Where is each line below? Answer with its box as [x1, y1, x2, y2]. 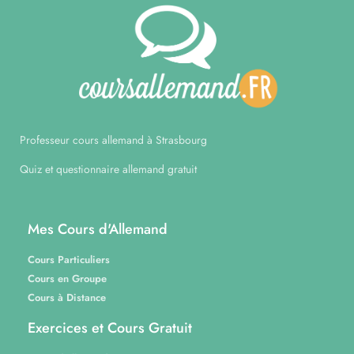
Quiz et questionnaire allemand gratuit [20, 161, 197, 178]
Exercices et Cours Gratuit [28, 317, 192, 338]
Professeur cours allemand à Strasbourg [20, 131, 207, 148]
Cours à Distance [28, 289, 106, 305]
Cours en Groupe [28, 270, 107, 286]
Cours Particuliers [28, 251, 110, 267]
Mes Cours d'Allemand [28, 218, 168, 239]
